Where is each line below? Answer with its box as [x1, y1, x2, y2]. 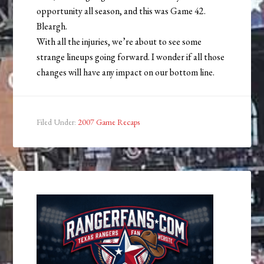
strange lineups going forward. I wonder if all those [37, 51, 225, 64]
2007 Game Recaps [78, 117, 140, 128]
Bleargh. [37, 20, 68, 33]
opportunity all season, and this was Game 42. [37, 5, 206, 18]
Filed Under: [37, 117, 78, 128]
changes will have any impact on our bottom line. [37, 66, 215, 79]
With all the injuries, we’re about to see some [37, 35, 202, 48]
